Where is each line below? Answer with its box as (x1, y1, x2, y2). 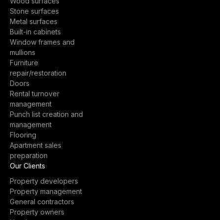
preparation (10, 151, 48, 160)
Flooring (10, 131, 36, 139)
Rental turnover (10, 89, 59, 98)
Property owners (10, 208, 64, 216)
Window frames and (10, 38, 75, 46)
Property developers (10, 177, 78, 185)
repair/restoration (10, 69, 66, 77)
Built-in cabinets (10, 27, 61, 36)
